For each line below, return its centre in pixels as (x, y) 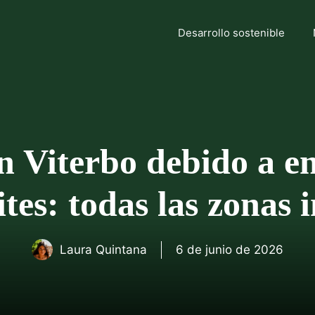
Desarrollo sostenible (231, 33)
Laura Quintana (103, 249)
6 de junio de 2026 (230, 249)
